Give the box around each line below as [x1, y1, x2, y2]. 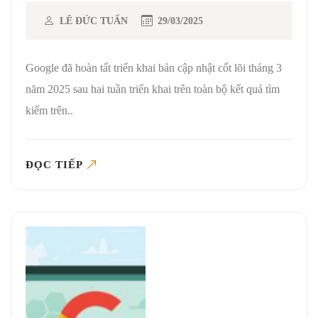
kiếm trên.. [26, 104, 73, 116]
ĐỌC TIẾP [26, 158, 83, 170]
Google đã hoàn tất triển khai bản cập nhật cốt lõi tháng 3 [26, 61, 282, 74]
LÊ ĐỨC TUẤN [60, 15, 128, 26]
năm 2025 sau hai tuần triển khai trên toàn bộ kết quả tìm [26, 82, 280, 95]
